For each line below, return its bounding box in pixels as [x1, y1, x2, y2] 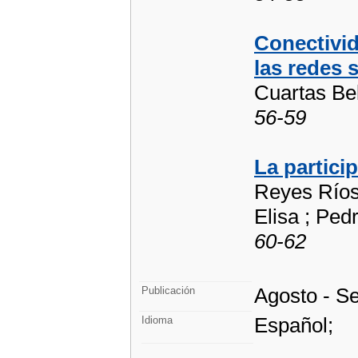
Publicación [141, 284, 195, 296]
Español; [254, 313, 333, 337]
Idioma [141, 314, 173, 326]
